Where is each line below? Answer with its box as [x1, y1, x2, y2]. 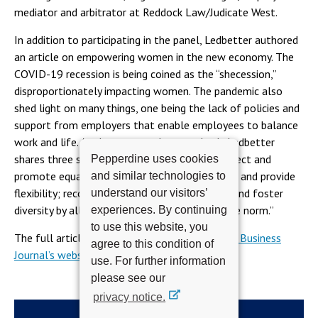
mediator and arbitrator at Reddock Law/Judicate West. [14, 5, 278, 19]
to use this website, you [91, 220, 208, 233]
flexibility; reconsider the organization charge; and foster [14, 186, 283, 200]
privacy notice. [93, 290, 166, 303]
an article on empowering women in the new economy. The [14, 50, 294, 64]
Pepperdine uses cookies [91, 152, 219, 165]
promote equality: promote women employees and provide [14, 169, 295, 183]
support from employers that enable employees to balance [14, 118, 298, 132]
